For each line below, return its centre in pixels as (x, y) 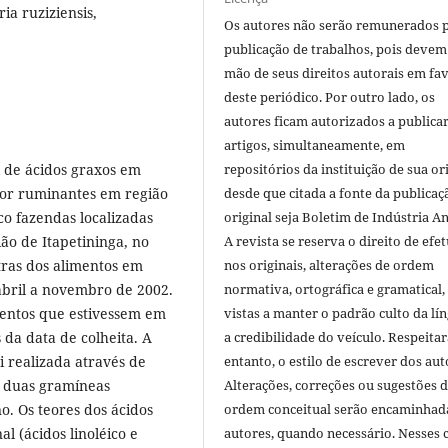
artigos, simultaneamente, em (315, 145)
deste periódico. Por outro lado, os (330, 97)
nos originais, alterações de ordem (329, 265)
